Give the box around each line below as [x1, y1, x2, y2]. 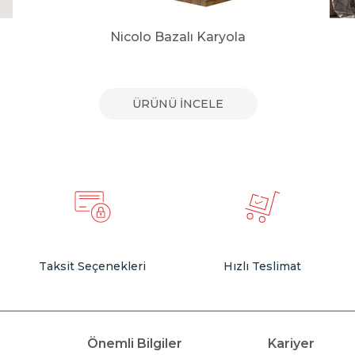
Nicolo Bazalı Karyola [110, 29, 246, 44]
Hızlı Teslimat [223, 258, 302, 273]
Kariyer [268, 335, 315, 351]
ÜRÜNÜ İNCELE [132, 96, 224, 111]
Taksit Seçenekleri [39, 258, 147, 273]
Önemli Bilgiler [86, 335, 182, 351]
